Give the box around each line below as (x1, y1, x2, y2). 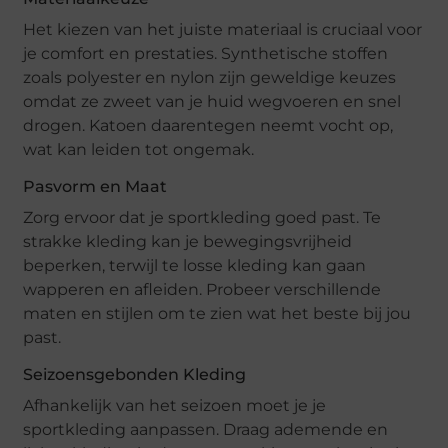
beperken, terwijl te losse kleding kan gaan (23, 256, 367, 276)
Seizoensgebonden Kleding (23, 365, 247, 385)
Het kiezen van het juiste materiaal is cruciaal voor (23, 20, 423, 40)
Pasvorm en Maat (23, 177, 168, 197)
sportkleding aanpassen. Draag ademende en (23, 420, 389, 440)
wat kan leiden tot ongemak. (23, 140, 255, 160)
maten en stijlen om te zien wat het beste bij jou (23, 304, 412, 324)
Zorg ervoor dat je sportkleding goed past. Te (23, 208, 382, 228)
